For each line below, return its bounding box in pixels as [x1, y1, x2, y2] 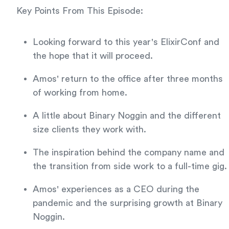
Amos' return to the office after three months [33, 74, 223, 83]
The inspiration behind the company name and [33, 148, 224, 157]
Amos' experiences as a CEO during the [33, 185, 199, 194]
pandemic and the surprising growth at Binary [33, 198, 222, 208]
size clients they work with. [33, 125, 146, 134]
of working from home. [33, 88, 127, 97]
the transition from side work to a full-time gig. [33, 162, 227, 171]
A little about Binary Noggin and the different [33, 111, 221, 120]
